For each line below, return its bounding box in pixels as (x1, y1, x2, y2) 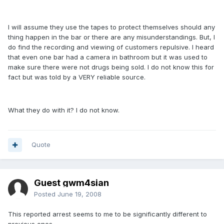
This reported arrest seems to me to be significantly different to (8, 210, 207, 218)
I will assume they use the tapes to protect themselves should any (8, 23, 215, 31)
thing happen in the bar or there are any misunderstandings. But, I (8, 33, 215, 41)
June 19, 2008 (57, 190, 101, 198)
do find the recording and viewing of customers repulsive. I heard (8, 43, 214, 51)
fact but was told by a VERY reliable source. (8, 73, 145, 81)
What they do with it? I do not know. (8, 106, 119, 114)
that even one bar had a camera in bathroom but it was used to (8, 53, 207, 61)
